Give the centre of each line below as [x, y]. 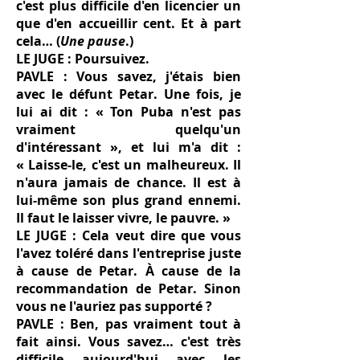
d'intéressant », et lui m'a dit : [129, 147]
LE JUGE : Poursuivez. [83, 59]
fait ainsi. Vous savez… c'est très [129, 342]
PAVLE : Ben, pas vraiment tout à [129, 324]
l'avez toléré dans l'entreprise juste [129, 253]
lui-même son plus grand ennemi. [129, 200]
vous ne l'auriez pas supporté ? [114, 306]
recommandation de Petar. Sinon [129, 288]
